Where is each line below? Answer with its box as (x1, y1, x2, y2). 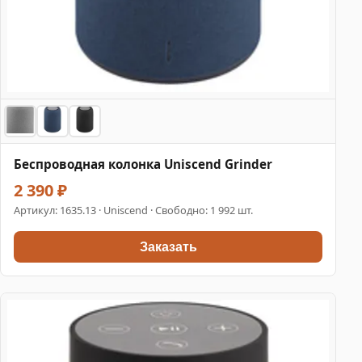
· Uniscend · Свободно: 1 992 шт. (96, 203, 253, 218)
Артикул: (14, 203, 60, 218)
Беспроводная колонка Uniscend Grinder (14, 156, 272, 173)
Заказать (139, 239, 197, 254)
